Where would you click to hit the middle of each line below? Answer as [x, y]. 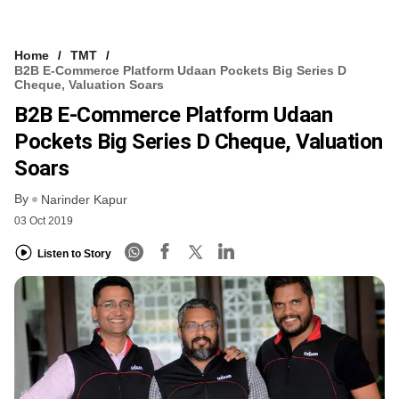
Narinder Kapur [84, 200]
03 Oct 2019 [44, 221]
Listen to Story [74, 253]
